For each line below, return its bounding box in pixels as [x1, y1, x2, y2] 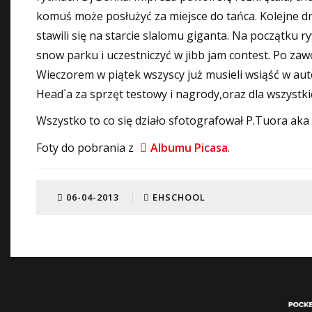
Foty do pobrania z [36, 140, 136, 155]
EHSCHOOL [150, 191, 205, 203]
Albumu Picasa [150, 140, 228, 155]
